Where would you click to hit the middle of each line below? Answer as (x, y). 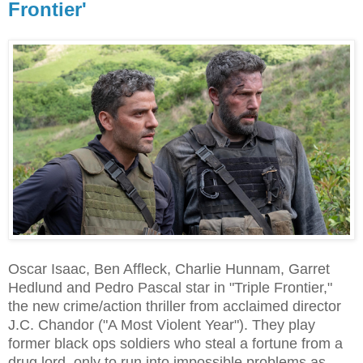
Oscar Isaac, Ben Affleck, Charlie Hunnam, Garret (169, 269)
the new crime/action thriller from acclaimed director (175, 306)
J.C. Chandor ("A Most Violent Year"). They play (162, 325)
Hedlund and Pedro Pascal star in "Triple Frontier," (170, 287)
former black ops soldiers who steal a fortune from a (175, 343)
